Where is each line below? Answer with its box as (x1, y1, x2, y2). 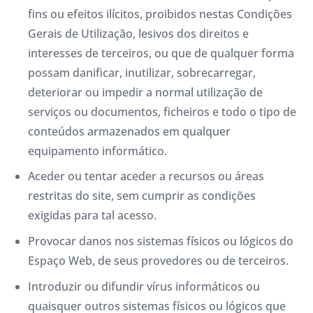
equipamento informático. (28, 143, 167, 159)
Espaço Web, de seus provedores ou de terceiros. (28, 253, 289, 269)
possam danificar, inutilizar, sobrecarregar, (28, 64, 256, 80)
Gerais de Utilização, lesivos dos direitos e (28, 25, 249, 41)
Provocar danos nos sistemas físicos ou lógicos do (28, 233, 293, 249)
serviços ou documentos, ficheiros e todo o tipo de (28, 103, 296, 119)
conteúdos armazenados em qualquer (28, 123, 231, 139)
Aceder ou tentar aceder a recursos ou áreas (28, 168, 264, 184)
